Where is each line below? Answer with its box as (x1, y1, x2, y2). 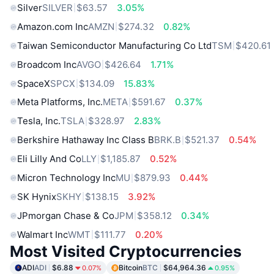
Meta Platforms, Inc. (17, 96, 103, 108)
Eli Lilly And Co (17, 153, 81, 165)
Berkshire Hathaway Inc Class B (17, 134, 154, 146)
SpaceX (17, 77, 50, 89)
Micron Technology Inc (17, 172, 116, 184)
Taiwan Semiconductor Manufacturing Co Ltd (17, 39, 212, 51)
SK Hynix (17, 190, 56, 202)
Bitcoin (119, 262, 143, 272)
